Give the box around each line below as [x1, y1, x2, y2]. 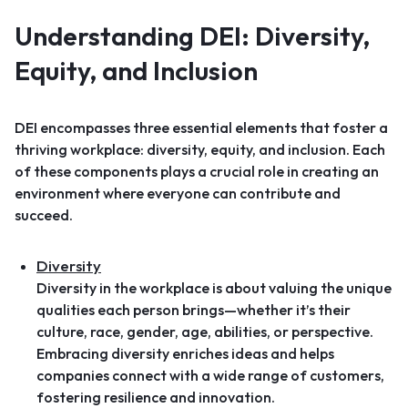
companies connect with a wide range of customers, [36, 366, 384, 384]
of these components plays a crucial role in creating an [15, 162, 379, 180]
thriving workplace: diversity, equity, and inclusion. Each [15, 140, 385, 158]
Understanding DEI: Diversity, [15, 19, 370, 52]
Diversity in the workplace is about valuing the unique [36, 279, 392, 297]
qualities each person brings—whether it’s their [36, 301, 351, 319]
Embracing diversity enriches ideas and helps [36, 344, 334, 362]
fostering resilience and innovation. [36, 388, 275, 406]
